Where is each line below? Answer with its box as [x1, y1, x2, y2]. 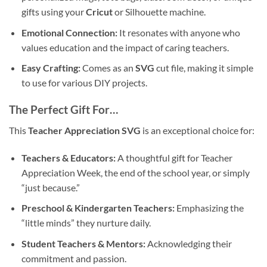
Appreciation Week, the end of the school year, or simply [21, 166, 250, 178]
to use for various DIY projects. [21, 77, 147, 89]
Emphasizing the [174, 202, 244, 214]
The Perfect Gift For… [9, 103, 118, 117]
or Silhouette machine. [112, 6, 206, 18]
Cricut [85, 6, 113, 18]
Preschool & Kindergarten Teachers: [21, 202, 175, 214]
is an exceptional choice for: [141, 124, 254, 136]
